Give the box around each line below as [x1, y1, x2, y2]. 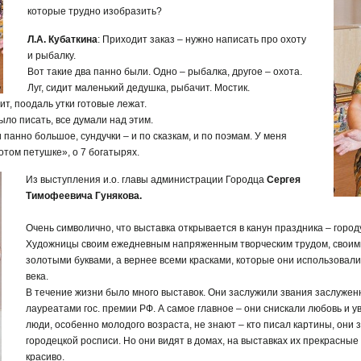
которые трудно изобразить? [27, 6, 162, 18]
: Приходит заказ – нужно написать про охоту [98, 33, 306, 45]
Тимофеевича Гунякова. [26, 190, 142, 202]
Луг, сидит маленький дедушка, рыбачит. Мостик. [27, 81, 250, 93]
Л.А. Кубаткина [27, 33, 98, 45]
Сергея [267, 174, 301, 186]
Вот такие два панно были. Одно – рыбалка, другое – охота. [27, 65, 302, 77]
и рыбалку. [27, 49, 76, 61]
